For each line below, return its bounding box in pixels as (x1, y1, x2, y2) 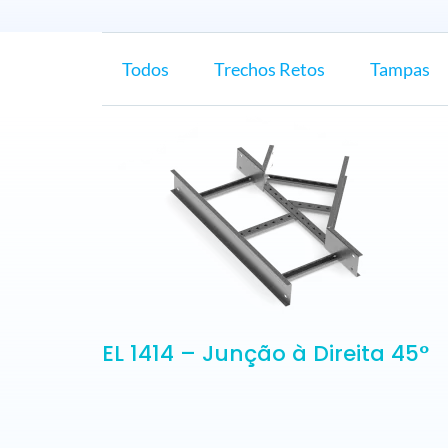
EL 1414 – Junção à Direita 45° (101, 338, 429, 369)
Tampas (369, 58, 430, 80)
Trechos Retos (213, 58, 325, 80)
